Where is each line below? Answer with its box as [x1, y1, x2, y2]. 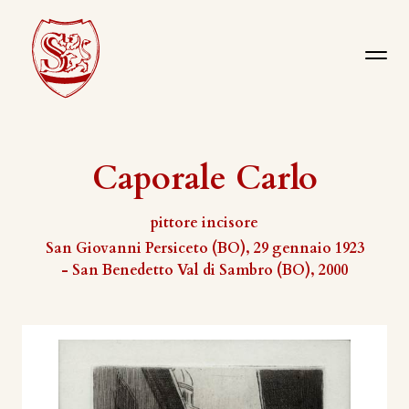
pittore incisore [151, 213, 258, 233]
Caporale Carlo [91, 156, 318, 201]
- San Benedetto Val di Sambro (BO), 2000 [61, 260, 348, 280]
